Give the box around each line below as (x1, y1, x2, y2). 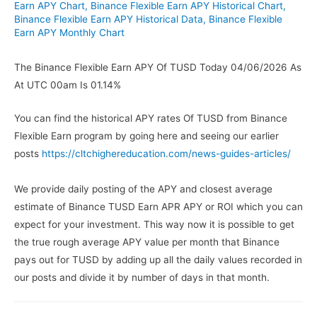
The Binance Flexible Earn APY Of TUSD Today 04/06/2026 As (14, 62, 301, 74)
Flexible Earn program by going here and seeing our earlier (14, 130, 279, 142)
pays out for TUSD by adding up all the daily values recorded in (14, 254, 302, 266)
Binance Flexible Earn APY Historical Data (14, 13, 203, 25)
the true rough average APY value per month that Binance (14, 236, 279, 248)
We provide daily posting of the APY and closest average (14, 183, 272, 195)
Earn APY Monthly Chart (14, 26, 125, 38)
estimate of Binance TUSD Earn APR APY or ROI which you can (14, 201, 303, 213)
